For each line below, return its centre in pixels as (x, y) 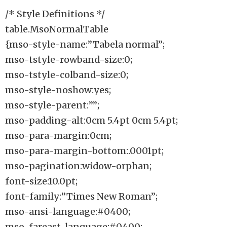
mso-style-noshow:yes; (58, 90)
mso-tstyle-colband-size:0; (67, 75)
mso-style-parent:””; (52, 105)
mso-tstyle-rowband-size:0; (69, 60)
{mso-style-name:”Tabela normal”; (85, 44)
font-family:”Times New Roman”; (81, 196)
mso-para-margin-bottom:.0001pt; (84, 151)
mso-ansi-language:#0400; (68, 212)
